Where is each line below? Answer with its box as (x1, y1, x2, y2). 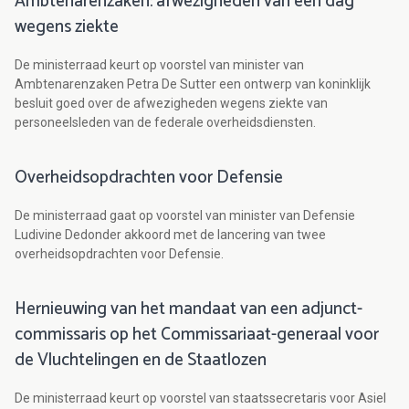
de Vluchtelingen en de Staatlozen (15, 346, 267, 375)
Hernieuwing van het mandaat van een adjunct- (15, 295, 362, 324)
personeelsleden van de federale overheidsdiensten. (15, 115, 316, 131)
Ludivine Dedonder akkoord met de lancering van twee (15, 227, 326, 243)
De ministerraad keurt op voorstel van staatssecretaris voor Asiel (15, 391, 386, 406)
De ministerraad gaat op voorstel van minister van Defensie (15, 208, 355, 224)
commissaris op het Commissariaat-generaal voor (15, 320, 379, 350)
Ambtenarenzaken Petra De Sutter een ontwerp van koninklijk (15, 77, 371, 92)
